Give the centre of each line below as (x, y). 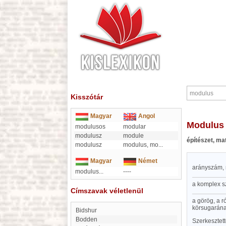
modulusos (90, 127)
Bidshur (88, 210)
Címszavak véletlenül (107, 191)
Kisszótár (87, 97)
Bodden (89, 219)
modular (134, 127)
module (133, 136)
